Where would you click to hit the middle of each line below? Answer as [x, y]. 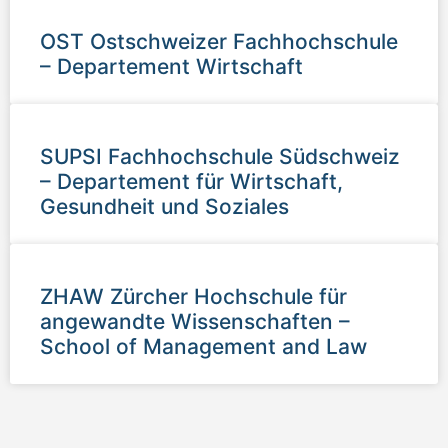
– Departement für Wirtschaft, [191, 181]
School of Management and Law [203, 346]
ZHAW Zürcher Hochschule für [193, 296]
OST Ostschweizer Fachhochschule [219, 41]
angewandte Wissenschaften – [195, 321]
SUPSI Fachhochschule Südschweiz [220, 156]
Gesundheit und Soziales [164, 206]
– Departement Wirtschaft [171, 66]
